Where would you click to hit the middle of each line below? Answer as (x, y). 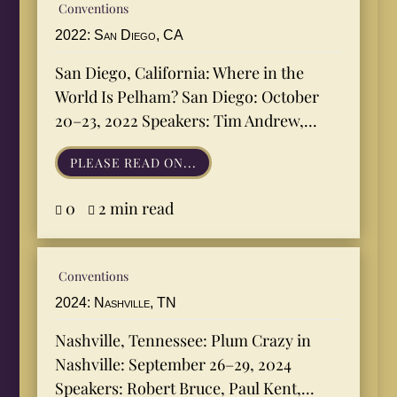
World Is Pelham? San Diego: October (187, 96)
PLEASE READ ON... (134, 163)
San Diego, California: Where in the (180, 72)
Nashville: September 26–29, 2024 (174, 365)
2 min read (136, 209)
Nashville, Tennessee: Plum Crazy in (183, 341)
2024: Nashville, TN (116, 303)
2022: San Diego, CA (120, 35)
